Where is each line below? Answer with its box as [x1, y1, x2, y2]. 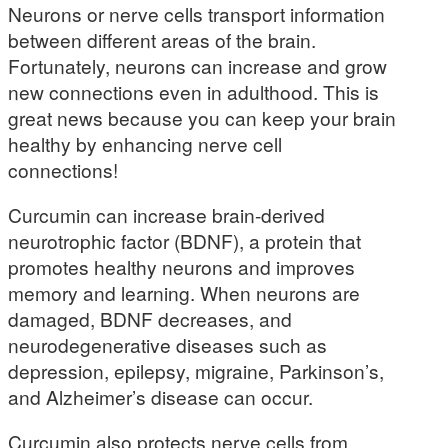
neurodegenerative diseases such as [8, 331, 327, 359]
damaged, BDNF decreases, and [8, 305, 292, 333]
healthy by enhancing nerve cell [8, 129, 282, 157]
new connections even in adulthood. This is [8, 77, 379, 105]
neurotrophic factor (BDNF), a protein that [8, 227, 361, 255]
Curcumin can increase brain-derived [8, 201, 325, 229]
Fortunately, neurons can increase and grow [8, 51, 387, 79]
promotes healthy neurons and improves [8, 253, 355, 281]
